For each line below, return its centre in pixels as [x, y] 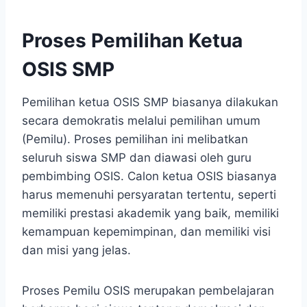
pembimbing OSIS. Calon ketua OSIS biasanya [149, 176]
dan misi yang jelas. [76, 250]
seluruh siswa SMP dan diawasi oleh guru [137, 158]
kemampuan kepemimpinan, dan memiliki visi [146, 232]
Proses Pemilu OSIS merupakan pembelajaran [148, 291]
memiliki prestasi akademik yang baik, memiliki [150, 213]
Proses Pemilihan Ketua [132, 41]
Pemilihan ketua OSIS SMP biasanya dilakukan [150, 102]
